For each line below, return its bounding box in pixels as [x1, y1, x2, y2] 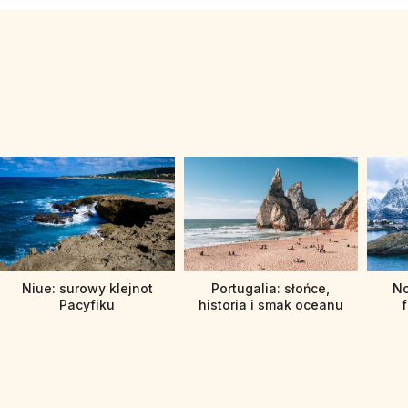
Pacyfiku [59, 297, 116, 313]
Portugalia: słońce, [211, 280, 331, 297]
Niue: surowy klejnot [21, 280, 153, 297]
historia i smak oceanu [198, 297, 343, 313]
